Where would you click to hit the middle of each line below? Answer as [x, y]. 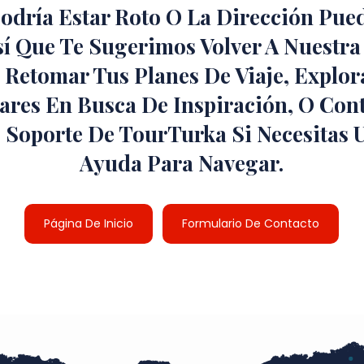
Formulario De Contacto [251, 223]
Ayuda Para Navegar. [182, 162]
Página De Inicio [89, 223]
